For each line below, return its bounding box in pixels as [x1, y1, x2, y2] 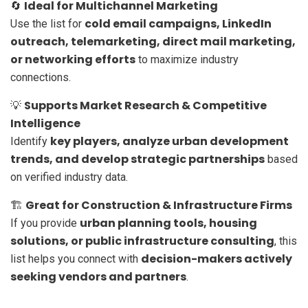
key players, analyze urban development [50, 133, 289, 149]
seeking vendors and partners [10, 268, 186, 285]
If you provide [10, 216, 80, 230]
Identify [10, 134, 50, 148]
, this [274, 234, 297, 247]
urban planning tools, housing [80, 214, 257, 231]
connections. [10, 70, 71, 84]
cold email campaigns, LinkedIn [85, 15, 272, 32]
